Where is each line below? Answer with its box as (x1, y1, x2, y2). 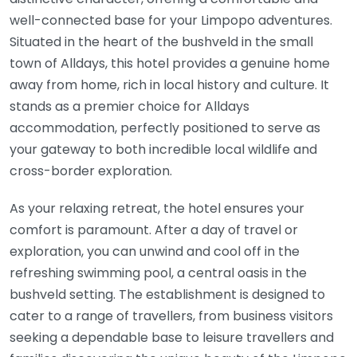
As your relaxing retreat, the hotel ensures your (10, 199, 304, 218)
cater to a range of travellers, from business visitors (10, 307, 333, 326)
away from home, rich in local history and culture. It (10, 76, 329, 95)
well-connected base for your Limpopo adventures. (10, 11, 332, 30)
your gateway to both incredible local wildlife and (10, 140, 317, 159)
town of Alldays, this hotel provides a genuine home (10, 54, 330, 73)
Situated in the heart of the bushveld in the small (10, 33, 313, 52)
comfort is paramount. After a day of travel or (10, 221, 298, 240)
